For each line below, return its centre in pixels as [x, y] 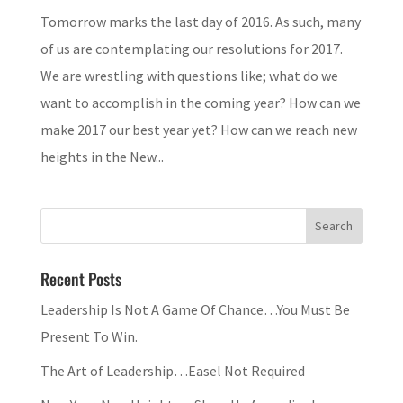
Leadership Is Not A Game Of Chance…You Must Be [195, 309]
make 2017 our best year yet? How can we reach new [198, 129]
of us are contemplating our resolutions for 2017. [191, 48]
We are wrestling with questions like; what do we [189, 75]
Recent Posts [81, 278]
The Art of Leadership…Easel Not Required [172, 370]
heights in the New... [102, 156]
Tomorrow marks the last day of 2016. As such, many [200, 21]
